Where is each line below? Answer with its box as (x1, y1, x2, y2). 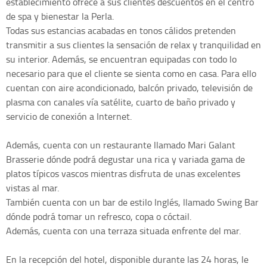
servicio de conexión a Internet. (6, 109, 132, 123)
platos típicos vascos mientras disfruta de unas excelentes (6, 166, 240, 180)
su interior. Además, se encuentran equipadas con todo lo (6, 52, 237, 66)
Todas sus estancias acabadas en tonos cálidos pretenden (6, 23, 236, 37)
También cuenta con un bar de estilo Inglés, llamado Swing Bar (6, 195, 259, 209)
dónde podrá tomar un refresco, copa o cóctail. (6, 209, 191, 223)
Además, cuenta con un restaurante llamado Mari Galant (6, 138, 235, 151)
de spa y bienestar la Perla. (6, 9, 114, 23)
